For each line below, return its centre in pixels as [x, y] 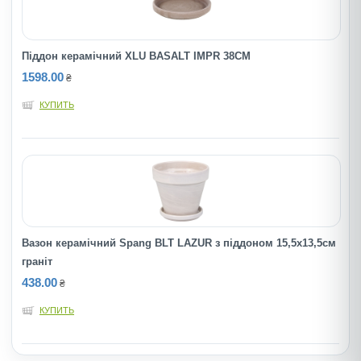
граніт [37, 261]
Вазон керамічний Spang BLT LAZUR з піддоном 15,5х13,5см [179, 243]
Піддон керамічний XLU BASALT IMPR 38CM [136, 56]
